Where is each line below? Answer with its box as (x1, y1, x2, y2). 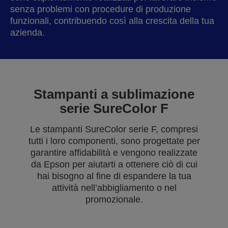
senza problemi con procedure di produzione (10, 4, 191, 14)
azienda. (10, 27, 45, 38)
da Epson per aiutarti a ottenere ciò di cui (31, 159, 197, 169)
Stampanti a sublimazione (34, 87, 194, 102)
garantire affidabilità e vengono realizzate (31, 148, 197, 158)
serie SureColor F (60, 101, 168, 116)
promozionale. (85, 194, 143, 205)
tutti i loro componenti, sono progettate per (28, 136, 200, 146)
